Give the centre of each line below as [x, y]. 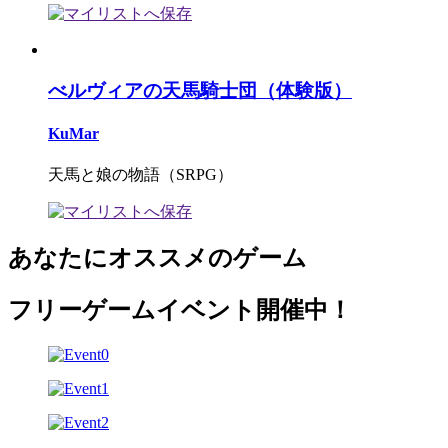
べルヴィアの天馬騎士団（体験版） [200, 91]
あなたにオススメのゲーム [157, 258]
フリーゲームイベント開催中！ [180, 310]
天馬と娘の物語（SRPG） [140, 174]
